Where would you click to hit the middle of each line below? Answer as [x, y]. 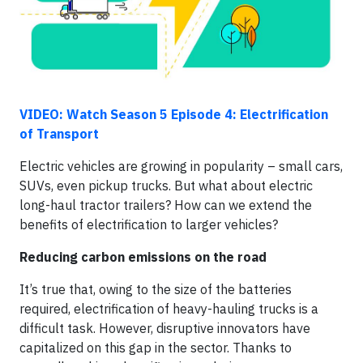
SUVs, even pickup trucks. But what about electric [166, 185]
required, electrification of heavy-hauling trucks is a [169, 308]
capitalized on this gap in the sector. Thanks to [156, 347]
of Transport [59, 133]
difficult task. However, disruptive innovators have [165, 328]
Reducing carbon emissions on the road [143, 256]
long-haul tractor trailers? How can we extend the [166, 205]
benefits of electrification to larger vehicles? [149, 224]
